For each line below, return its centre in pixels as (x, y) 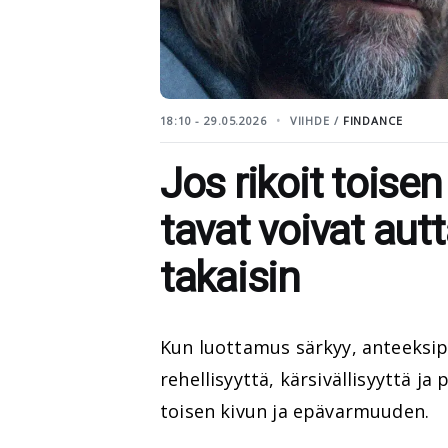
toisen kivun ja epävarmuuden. (295, 410)
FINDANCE (372, 120)
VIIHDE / (316, 120)
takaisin (230, 277)
